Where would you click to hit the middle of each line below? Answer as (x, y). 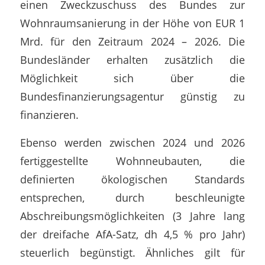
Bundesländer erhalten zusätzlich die (132, 60)
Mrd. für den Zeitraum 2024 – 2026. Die (132, 41)
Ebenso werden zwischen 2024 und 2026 (132, 142)
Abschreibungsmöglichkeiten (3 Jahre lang (132, 216)
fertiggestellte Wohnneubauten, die (132, 161)
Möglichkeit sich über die (132, 78)
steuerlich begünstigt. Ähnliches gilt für (132, 252)
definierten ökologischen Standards (132, 179)
